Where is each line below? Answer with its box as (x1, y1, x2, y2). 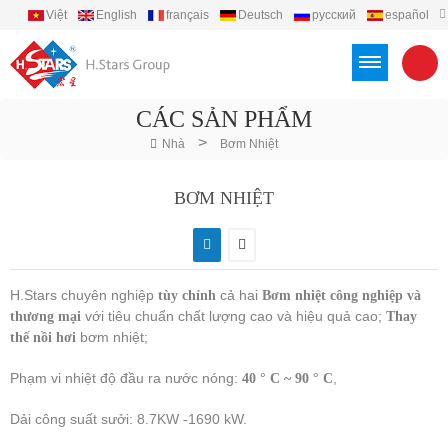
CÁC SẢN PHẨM (136, 106, 312, 133)
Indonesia (316, 29, 370, 43)
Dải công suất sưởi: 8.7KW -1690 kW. (10, 411, 247, 428)
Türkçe (250, 29, 287, 43)
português (104, 29, 159, 43)
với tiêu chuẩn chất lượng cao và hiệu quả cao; (81, 308, 382, 325)
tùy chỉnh (154, 288, 216, 304)
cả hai (216, 287, 258, 304)
